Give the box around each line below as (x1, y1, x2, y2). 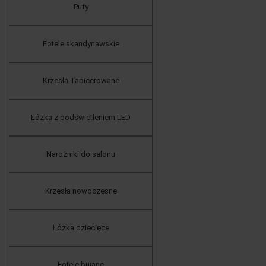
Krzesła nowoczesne (45, 186, 117, 196)
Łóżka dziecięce (52, 223, 109, 233)
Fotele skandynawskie (42, 39, 119, 49)
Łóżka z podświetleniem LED (31, 113, 131, 122)
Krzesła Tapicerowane (42, 76, 119, 85)
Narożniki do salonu (46, 150, 115, 159)
